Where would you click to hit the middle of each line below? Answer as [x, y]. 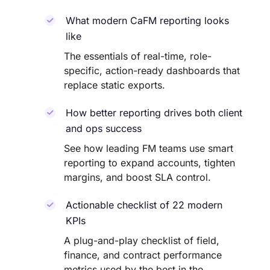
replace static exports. [115, 85]
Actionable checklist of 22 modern [144, 205]
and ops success [104, 128]
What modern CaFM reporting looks [147, 20]
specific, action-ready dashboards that [152, 71]
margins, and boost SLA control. [137, 177]
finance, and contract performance [143, 255]
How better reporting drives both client [154, 113]
